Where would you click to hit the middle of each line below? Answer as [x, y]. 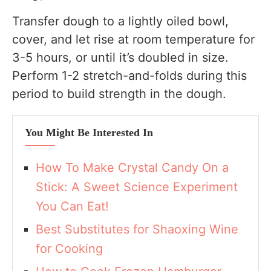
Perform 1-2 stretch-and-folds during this [129, 76]
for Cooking [69, 249]
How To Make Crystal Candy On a [132, 168]
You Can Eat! [72, 207]
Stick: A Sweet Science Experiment [137, 187]
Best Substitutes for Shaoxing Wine [137, 230]
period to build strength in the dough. [119, 94]
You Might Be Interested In [89, 133]
